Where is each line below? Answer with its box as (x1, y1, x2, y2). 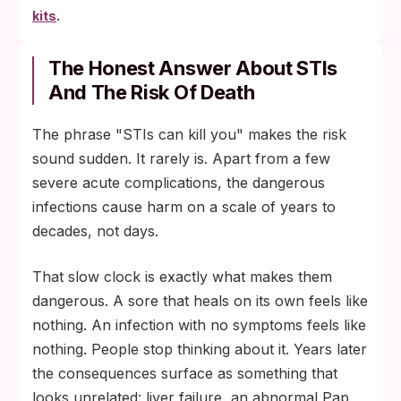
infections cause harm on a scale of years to (32, 198, 336, 216)
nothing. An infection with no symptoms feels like (32, 316, 366, 334)
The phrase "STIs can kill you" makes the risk (32, 125, 346, 143)
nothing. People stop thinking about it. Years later (32, 340, 367, 358)
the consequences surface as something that (32, 364, 337, 382)
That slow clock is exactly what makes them (32, 268, 332, 286)
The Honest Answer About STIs (48, 56, 338, 80)
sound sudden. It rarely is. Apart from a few (32, 149, 330, 167)
